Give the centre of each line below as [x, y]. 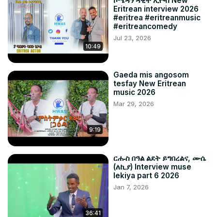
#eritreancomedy [145, 27]
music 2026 [134, 93]
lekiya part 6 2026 [146, 176]
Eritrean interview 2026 [156, 9]
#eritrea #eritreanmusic [157, 18]
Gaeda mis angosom [151, 75]
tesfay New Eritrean [150, 84]
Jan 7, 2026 [131, 187]
